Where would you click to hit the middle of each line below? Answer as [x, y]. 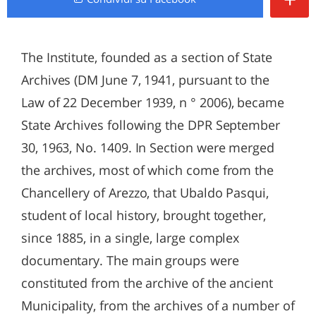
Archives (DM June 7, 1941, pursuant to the [145, 80]
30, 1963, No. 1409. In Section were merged [148, 147]
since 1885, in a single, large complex [130, 238]
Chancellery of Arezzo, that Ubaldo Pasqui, [145, 193]
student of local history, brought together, [144, 215]
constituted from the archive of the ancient [147, 283]
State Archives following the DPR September [151, 125]
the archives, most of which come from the [148, 170]
